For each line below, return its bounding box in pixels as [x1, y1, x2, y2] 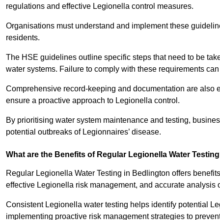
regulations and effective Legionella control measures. [6, 2, 193, 11]
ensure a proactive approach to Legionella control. [6, 96, 182, 105]
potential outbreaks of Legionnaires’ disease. [6, 128, 161, 137]
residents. [6, 33, 40, 42]
